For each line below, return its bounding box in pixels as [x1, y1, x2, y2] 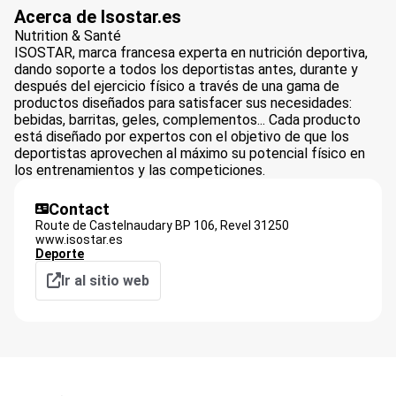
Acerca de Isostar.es [14, 5, 181, 27]
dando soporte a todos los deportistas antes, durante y [14, 60, 358, 78]
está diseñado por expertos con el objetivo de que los [14, 127, 349, 145]
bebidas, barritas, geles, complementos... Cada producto [14, 110, 361, 128]
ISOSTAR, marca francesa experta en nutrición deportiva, [14, 43, 368, 61]
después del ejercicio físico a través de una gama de [14, 77, 339, 95]
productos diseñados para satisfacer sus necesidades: [14, 94, 352, 111]
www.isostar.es [35, 232, 123, 247]
